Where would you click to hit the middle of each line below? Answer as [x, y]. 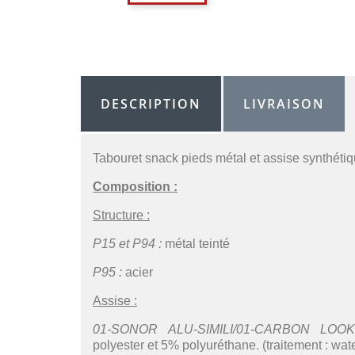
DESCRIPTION [151, 104]
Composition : [135, 187]
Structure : [121, 215]
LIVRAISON [284, 104]
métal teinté [196, 244]
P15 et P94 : [127, 244]
